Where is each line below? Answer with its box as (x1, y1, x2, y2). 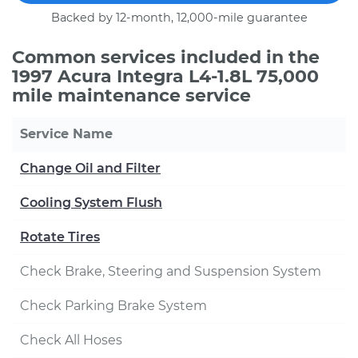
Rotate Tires (20, 229, 100, 245)
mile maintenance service (12, 85, 251, 106)
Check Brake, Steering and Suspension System (20, 264, 321, 279)
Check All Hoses (20, 332, 122, 348)
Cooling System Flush (20, 195, 162, 210)
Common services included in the (12, 46, 320, 68)
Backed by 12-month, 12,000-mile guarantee (50, 10, 308, 25)
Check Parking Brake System (20, 298, 207, 313)
